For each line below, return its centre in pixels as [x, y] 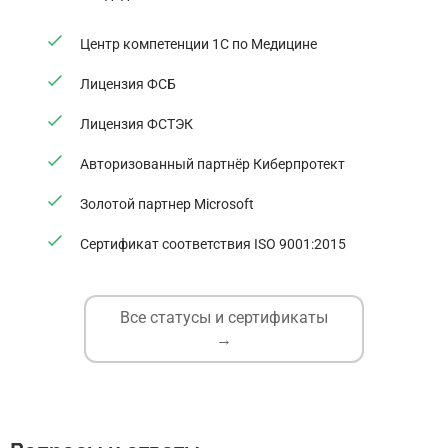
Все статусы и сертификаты [224, 317]
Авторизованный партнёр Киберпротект [212, 164]
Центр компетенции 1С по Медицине [198, 44]
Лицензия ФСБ [128, 84]
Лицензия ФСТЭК [136, 124]
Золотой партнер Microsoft [167, 204]
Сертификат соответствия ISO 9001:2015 [213, 244]
